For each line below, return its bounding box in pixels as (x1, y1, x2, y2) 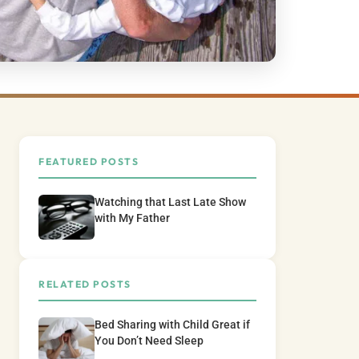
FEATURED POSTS (38, 155, 139, 168)
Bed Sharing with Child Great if (95, 318, 250, 333)
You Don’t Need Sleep (95, 334, 204, 349)
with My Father (95, 212, 170, 226)
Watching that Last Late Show (95, 196, 246, 210)
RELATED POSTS (38, 278, 131, 291)
